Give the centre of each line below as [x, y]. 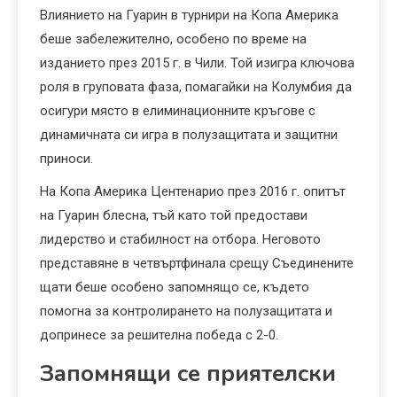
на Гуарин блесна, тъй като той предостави [174, 216]
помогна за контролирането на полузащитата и [186, 311]
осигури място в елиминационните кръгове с [178, 111]
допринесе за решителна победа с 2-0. [159, 335]
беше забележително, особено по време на [173, 39]
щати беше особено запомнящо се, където [175, 288]
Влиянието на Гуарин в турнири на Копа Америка [189, 16]
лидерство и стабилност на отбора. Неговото [180, 240]
